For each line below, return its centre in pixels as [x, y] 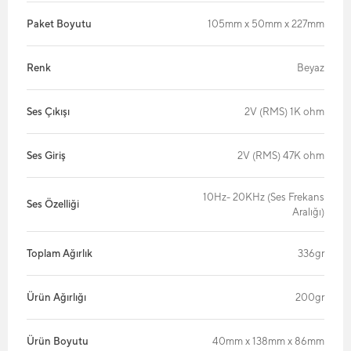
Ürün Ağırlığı [56, 297]
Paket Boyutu [59, 24]
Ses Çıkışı [48, 111]
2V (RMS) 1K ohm [284, 111]
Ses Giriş [46, 155]
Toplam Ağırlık [60, 253]
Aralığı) [308, 212]
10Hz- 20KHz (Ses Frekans [264, 197]
